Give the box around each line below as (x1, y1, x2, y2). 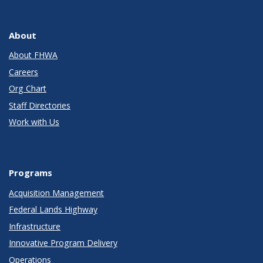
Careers (9, 66, 38, 77)
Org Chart (9, 83, 46, 95)
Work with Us (9, 116, 59, 128)
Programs (9, 167, 52, 179)
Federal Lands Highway (9, 204, 97, 215)
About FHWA (9, 49, 58, 61)
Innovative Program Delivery (9, 237, 117, 249)
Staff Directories (9, 99, 70, 111)
